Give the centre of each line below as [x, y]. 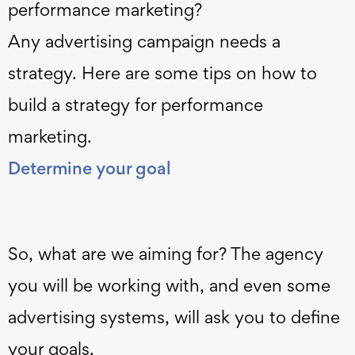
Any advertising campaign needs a [144, 42]
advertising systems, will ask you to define [174, 317]
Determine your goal [92, 168]
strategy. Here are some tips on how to [162, 73]
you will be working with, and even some [169, 286]
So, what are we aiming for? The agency [166, 254]
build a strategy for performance [136, 105]
